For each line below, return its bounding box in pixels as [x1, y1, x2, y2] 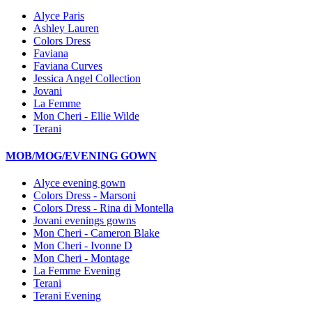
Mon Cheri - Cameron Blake [33, 227, 159, 240]
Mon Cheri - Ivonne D [33, 240, 132, 252]
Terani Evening [33, 290, 101, 302]
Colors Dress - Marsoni [33, 189, 136, 202]
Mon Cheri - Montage [33, 252, 130, 265]
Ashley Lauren [33, 22, 99, 34]
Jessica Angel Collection [33, 72, 141, 84]
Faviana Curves [33, 59, 102, 72]
